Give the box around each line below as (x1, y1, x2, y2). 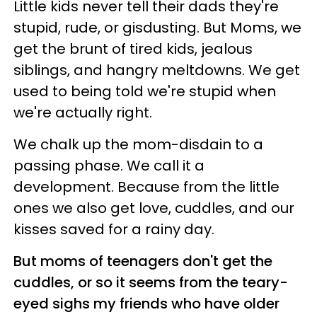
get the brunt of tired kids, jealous (13, 38, 253, 59)
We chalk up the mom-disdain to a (13, 134, 263, 154)
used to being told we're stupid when (13, 81, 276, 101)
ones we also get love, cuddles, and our (13, 197, 294, 218)
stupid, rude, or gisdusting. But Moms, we (13, 17, 301, 38)
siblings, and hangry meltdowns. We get (13, 59, 300, 80)
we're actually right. (13, 102, 152, 122)
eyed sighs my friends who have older (13, 293, 279, 313)
